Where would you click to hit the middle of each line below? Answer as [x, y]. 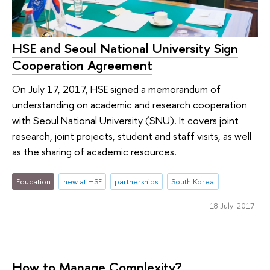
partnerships [137, 181]
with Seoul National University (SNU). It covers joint [125, 121]
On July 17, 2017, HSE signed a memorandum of [116, 89]
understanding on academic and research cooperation [130, 105]
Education [33, 181]
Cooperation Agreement [82, 65]
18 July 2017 [232, 205]
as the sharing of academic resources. [94, 152]
